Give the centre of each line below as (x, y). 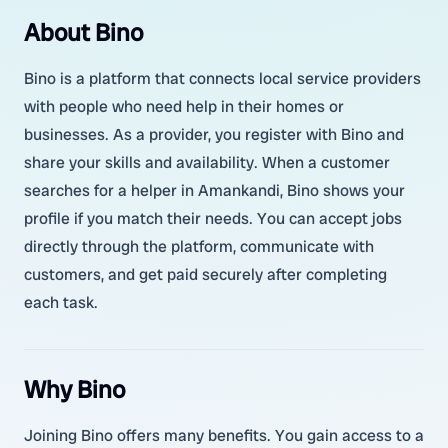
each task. (61, 302)
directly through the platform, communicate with (199, 246)
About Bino (83, 32)
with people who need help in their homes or (184, 106)
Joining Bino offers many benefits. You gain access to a (224, 435)
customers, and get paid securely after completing (205, 274)
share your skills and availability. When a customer (207, 162)
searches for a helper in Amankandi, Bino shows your (214, 190)
